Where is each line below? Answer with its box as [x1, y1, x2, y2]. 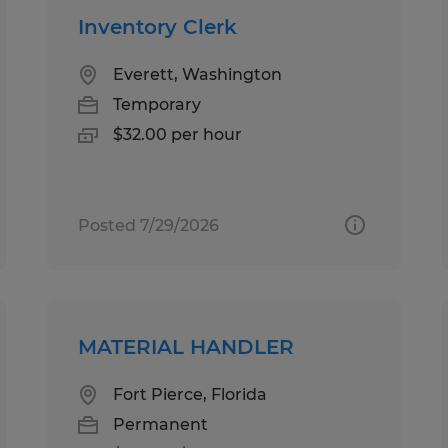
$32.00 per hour [113, 124, 243, 144]
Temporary [113, 94, 202, 114]
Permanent [113, 414, 209, 434]
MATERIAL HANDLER [78, 334, 295, 359]
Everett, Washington [113, 64, 283, 84]
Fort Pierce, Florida [113, 384, 268, 404]
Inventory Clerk [78, 14, 238, 39]
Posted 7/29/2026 [78, 215, 220, 235]
